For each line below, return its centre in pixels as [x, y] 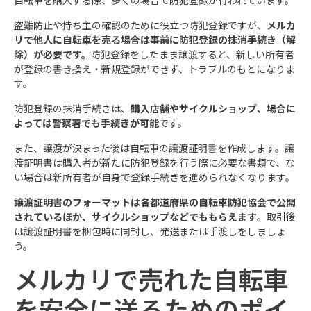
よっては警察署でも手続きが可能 [86, 123]
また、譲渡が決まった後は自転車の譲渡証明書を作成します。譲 [154, 148]
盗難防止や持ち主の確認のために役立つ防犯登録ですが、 [140, 25]
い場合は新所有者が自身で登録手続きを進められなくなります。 [154, 177]
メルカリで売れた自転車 [151, 278]
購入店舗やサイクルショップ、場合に [213, 108]
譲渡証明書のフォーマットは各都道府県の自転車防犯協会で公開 [155, 202]
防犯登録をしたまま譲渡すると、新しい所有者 [193, 54]
